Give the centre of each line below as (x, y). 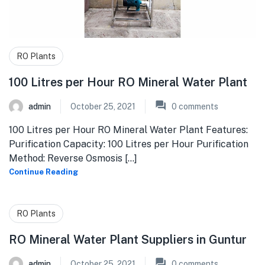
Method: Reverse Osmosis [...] (73, 158)
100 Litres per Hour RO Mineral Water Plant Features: (128, 130)
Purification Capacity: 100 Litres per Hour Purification (129, 144)
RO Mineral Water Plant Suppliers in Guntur (128, 239)
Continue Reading (43, 172)
